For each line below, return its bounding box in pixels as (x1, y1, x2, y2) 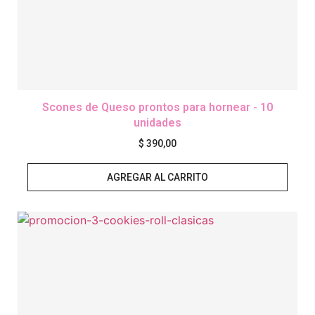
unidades (134, 116, 181, 130)
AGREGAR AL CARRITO (107, 172, 208, 184)
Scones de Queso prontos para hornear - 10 (42, 101, 273, 115)
